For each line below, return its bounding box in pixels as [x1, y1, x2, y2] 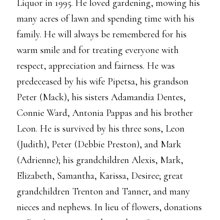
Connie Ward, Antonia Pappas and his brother [17, 107, 193, 119]
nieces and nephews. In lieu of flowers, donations [17, 201, 202, 213]
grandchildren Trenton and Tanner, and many [17, 186, 190, 197]
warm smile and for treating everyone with [17, 44, 179, 56]
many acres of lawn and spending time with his [17, 13, 194, 25]
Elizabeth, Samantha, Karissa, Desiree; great [17, 170, 183, 182]
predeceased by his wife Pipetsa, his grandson [17, 76, 189, 87]
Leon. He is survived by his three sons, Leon [17, 123, 185, 135]
